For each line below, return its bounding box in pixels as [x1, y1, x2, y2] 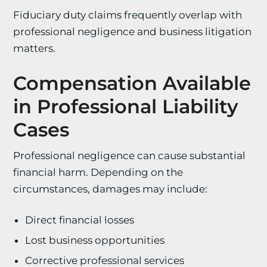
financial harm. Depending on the [13, 166, 184, 178]
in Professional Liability [13, 95, 239, 118]
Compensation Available [13, 72, 252, 95]
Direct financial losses [25, 214, 135, 226]
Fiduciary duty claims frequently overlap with [13, 9, 243, 21]
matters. [13, 42, 56, 54]
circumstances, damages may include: [13, 183, 208, 195]
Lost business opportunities [25, 234, 165, 246]
